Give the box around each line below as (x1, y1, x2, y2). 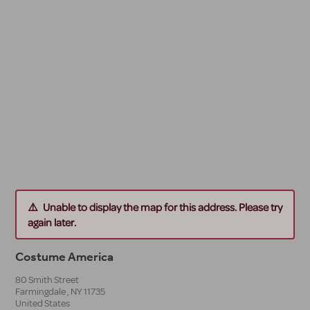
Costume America (15, 248, 113, 265)
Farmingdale (15, 285, 66, 298)
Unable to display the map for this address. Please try (43, 199, 282, 214)
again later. (28, 215, 76, 229)
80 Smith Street (15, 273, 79, 286)
